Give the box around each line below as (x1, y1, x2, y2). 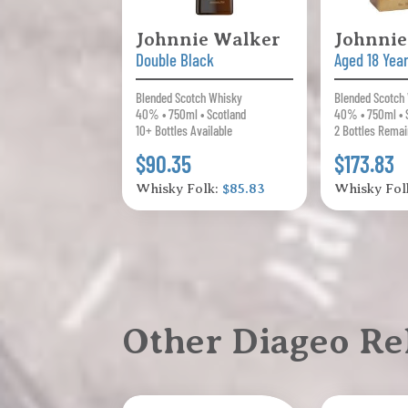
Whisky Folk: (136, 181, 223, 197)
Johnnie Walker (136, 28, 281, 51)
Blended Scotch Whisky (136, 89, 243, 107)
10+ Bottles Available (136, 122, 233, 139)
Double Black (136, 49, 215, 71)
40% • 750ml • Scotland (136, 106, 247, 123)
